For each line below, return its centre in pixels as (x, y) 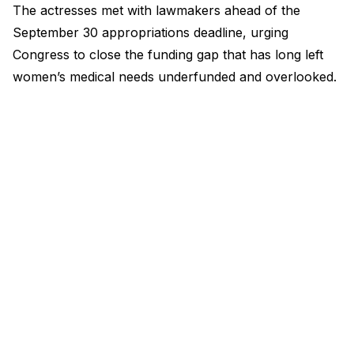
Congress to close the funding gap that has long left (168, 54)
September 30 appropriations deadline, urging (151, 32)
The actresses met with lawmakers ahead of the (156, 10)
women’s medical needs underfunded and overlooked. (175, 76)
